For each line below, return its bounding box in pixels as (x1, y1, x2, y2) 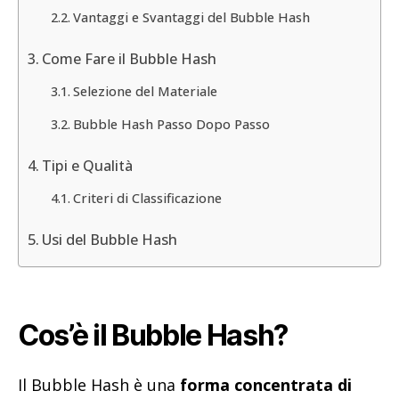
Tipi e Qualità (42, 155, 134, 175)
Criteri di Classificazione (72, 189, 222, 208)
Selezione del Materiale (72, 82, 217, 101)
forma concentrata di (180, 373, 352, 395)
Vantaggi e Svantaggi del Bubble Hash (72, 7, 310, 26)
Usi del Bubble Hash (42, 230, 178, 250)
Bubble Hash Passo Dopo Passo (72, 114, 270, 133)
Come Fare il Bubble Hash (42, 48, 217, 69)
